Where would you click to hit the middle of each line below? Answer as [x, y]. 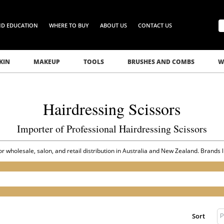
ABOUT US [114, 25]
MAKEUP [46, 62]
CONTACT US [155, 25]
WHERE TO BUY [69, 25]
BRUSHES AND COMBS [161, 62]
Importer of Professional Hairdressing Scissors [112, 129]
